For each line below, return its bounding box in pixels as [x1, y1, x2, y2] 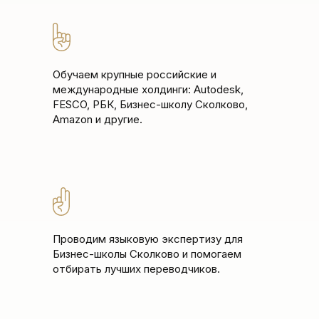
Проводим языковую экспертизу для [53, 232, 243, 246]
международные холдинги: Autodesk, [53, 83, 244, 96]
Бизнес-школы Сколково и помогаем [53, 247, 241, 261]
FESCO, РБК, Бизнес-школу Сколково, [53, 98, 248, 111]
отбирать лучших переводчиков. [53, 262, 220, 276]
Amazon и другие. [53, 113, 142, 126]
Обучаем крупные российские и [53, 68, 216, 81]
